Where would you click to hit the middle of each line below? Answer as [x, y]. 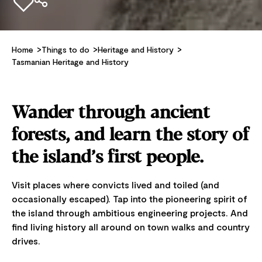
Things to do [65, 49]
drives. [27, 241]
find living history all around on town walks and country [131, 227]
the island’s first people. [108, 158]
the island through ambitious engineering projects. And [130, 213]
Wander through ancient [111, 114]
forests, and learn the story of [130, 136]
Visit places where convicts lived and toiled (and [116, 185]
